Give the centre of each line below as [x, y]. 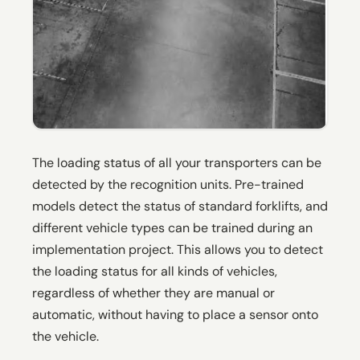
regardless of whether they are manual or [153, 292]
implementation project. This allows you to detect [178, 249]
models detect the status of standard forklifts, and [180, 206]
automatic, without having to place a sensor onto [175, 314]
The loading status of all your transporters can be [177, 162]
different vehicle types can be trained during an [172, 227]
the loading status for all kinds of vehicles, [155, 271]
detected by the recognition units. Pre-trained [168, 184]
